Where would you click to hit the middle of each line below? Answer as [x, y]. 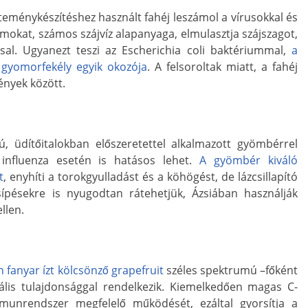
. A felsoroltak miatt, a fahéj [222, 66]
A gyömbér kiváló [249, 160]
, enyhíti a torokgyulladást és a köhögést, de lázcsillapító [151, 176]
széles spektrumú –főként [231, 270]
